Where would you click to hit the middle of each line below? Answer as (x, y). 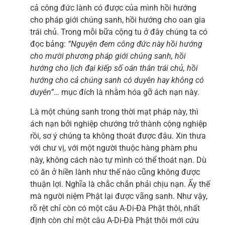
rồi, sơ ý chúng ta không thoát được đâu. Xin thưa (118, 136)
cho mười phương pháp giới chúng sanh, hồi (108, 56)
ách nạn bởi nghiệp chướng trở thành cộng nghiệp (119, 124)
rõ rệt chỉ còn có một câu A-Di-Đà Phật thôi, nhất (115, 208)
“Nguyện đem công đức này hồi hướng (135, 44)
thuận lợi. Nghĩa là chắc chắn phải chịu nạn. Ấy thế (120, 184)
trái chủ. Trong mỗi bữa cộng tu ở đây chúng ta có (119, 32)
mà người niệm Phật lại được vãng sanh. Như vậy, (119, 196)
